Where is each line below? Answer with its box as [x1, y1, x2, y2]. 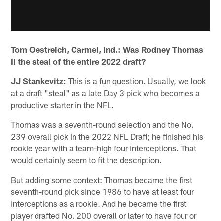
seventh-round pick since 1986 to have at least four [11, 186, 194, 197]
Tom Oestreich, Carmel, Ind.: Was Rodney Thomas [11, 44, 204, 55]
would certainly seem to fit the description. [11, 155, 162, 165]
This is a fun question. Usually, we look [66, 76, 206, 86]
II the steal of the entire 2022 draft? [11, 56, 146, 67]
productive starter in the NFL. [11, 100, 114, 110]
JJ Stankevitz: [11, 76, 67, 86]
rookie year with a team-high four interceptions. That [11, 143, 197, 153]
